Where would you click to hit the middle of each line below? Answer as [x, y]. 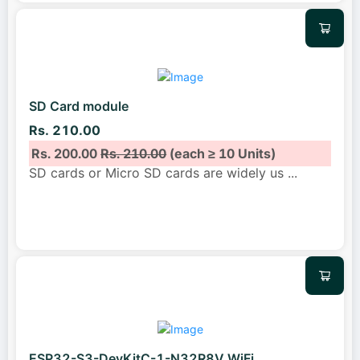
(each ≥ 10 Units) [221, 153]
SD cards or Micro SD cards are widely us [158, 172]
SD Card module [79, 106]
